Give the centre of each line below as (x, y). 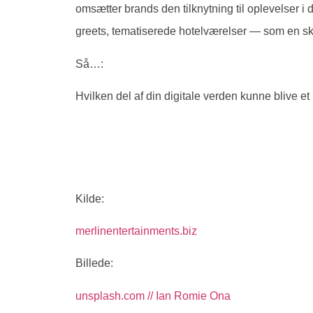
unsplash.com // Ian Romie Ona (153, 296)
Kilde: (90, 198)
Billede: (94, 263)
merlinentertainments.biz (136, 231)
